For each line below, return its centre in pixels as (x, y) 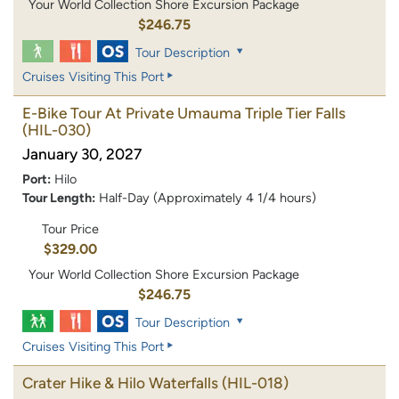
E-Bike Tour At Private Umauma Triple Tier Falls (184, 113)
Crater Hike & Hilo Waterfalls (120, 383)
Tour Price (70, 229)
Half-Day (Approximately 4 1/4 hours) (208, 197)
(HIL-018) (255, 383)
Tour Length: (59, 197)
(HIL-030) (57, 130)
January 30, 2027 (82, 154)
